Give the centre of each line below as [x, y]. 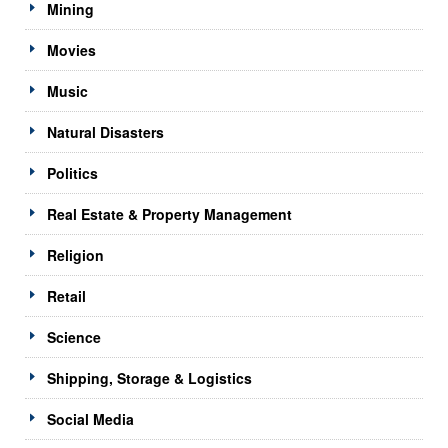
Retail [66, 295]
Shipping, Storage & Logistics [149, 377]
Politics [72, 172]
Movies [71, 49]
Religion [75, 254]
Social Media [90, 418]
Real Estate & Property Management [169, 213]
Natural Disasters [105, 131]
